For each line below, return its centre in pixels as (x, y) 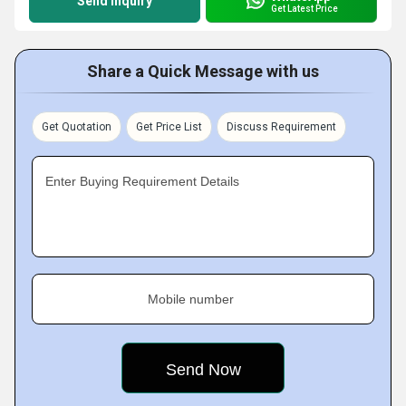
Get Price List (169, 127)
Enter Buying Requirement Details (142, 181)
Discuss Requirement (281, 127)
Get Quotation (77, 127)
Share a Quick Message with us (203, 71)
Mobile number (191, 299)
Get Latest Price (304, 8)
